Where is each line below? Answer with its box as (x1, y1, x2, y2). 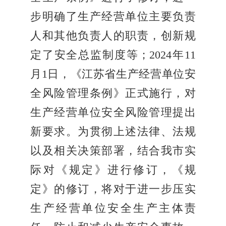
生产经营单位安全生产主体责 (30, 202, 196, 215)
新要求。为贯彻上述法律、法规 (30, 126, 196, 138)
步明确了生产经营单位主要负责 (30, 11, 196, 23)
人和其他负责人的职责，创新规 (30, 30, 196, 42)
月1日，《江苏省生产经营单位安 (30, 68, 196, 81)
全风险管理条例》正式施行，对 (30, 87, 196, 100)
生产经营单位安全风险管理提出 (30, 106, 196, 119)
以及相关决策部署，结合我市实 (30, 145, 196, 157)
